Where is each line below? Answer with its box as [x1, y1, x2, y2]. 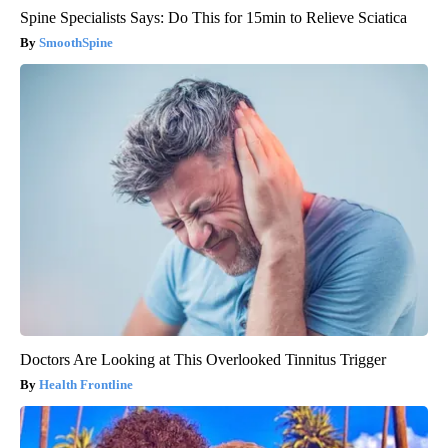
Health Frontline [39, 376, 133, 392]
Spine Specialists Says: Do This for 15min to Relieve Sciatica [20, 8, 407, 26]
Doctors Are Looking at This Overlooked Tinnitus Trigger [20, 350, 386, 368]
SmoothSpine [39, 34, 113, 50]
